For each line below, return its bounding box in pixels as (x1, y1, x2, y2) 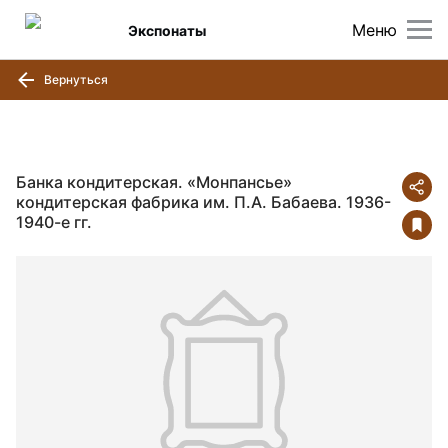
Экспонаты (128, 21, 207, 39)
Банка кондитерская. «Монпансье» (16, 172, 292, 192)
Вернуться (41, 71, 108, 87)
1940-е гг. (16, 212, 92, 232)
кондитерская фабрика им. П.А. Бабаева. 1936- (16, 192, 391, 212)
